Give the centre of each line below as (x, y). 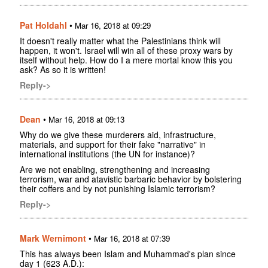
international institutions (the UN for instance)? (107, 154)
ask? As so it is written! (63, 70)
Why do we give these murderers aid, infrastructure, (118, 135)
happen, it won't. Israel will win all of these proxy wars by (126, 51)
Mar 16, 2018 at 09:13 (86, 120)
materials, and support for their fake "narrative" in (113, 144)
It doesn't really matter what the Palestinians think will (120, 41)
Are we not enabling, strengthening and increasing (115, 170)
